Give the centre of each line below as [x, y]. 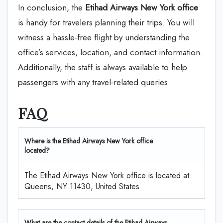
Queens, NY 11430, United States [82, 186]
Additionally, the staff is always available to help [103, 67]
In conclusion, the [52, 7]
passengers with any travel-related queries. [94, 82]
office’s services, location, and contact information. [110, 52]
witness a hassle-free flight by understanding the [104, 37]
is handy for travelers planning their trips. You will [106, 22]
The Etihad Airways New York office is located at [108, 175]
